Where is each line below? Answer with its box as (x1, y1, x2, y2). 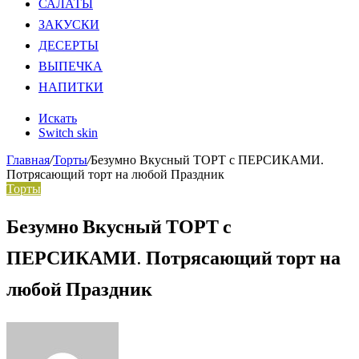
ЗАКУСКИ (38, 15, 99, 36)
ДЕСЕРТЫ (38, 36, 99, 57)
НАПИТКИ (38, 78, 103, 99)
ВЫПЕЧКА (38, 57, 103, 78)
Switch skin (38, 126, 98, 139)
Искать (38, 111, 77, 125)
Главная (6, 153, 50, 167)
